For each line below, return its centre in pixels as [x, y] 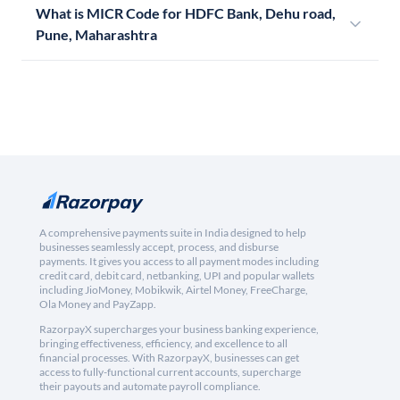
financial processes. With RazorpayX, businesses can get [169, 358]
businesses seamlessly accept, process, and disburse [159, 247]
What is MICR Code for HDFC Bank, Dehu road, [186, 13]
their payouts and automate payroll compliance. [150, 387]
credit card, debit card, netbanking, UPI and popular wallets [177, 276]
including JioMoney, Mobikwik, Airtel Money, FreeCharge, [174, 290]
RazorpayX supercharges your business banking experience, [179, 329]
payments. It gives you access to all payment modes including [179, 262]
